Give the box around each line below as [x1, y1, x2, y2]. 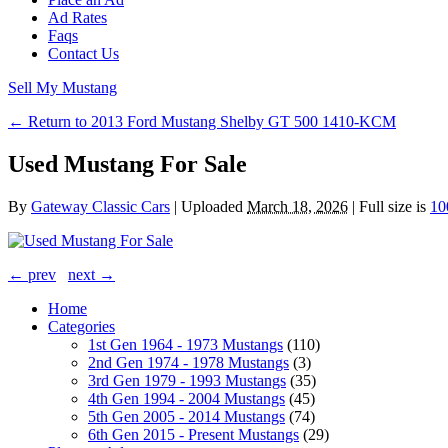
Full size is [355, 197, 430, 215]
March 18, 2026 [247, 197, 348, 215]
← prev [8, 265, 56, 283]
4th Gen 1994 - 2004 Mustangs [88, 389, 285, 407]
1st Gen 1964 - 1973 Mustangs [88, 335, 283, 353]
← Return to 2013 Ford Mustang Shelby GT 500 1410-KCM [8, 113, 396, 130]
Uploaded [181, 197, 243, 215]
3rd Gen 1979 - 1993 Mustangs [88, 371, 286, 389]
